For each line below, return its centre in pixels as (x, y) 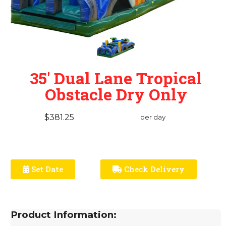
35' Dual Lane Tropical (116, 78)
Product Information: (64, 214)
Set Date (46, 169)
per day (153, 117)
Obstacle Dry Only (116, 94)
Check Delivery (154, 169)
